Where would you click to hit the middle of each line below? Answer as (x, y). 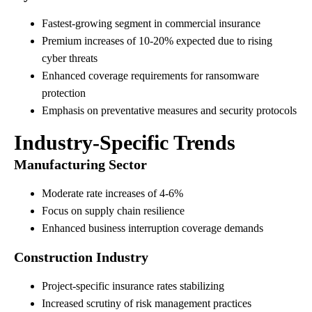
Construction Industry (81, 257)
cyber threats (70, 58)
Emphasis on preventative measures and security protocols (169, 110)
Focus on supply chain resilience (113, 211)
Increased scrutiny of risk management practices (147, 303)
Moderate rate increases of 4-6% (112, 193)
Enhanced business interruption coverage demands (153, 228)
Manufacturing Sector (80, 164)
